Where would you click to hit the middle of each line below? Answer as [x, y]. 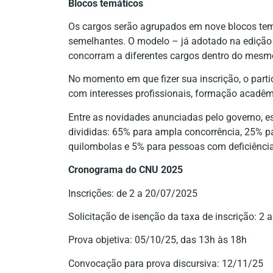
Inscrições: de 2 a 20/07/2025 [133, 193]
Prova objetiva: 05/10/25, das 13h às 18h [158, 240]
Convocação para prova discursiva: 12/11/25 [166, 263]
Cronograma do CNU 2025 [126, 170]
